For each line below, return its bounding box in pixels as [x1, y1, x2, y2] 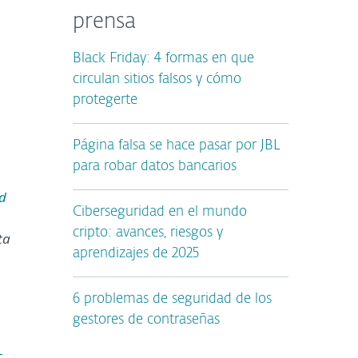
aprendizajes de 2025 [73, 247, 199, 261]
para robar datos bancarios [73, 160, 237, 173]
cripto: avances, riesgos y [73, 226, 223, 240]
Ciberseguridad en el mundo [73, 205, 247, 219]
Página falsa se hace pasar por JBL [73, 139, 280, 153]
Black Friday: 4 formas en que [73, 52, 254, 66]
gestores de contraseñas [73, 313, 220, 327]
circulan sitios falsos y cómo [73, 73, 241, 86]
